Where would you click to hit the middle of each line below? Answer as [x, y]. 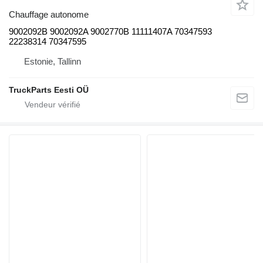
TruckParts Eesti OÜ [49, 90]
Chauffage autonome [49, 15]
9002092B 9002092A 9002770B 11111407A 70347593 [110, 32]
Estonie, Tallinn [53, 62]
